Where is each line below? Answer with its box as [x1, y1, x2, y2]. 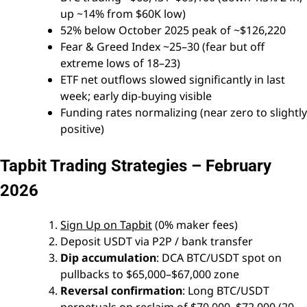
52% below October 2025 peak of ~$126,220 [60, 23, 286, 38]
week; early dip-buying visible [60, 88, 212, 104]
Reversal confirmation [60, 283, 182, 299]
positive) [60, 121, 104, 137]
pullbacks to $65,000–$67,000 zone [60, 267, 239, 282]
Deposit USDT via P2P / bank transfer [60, 234, 253, 249]
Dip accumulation [60, 250, 156, 266]
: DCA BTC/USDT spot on [156, 250, 282, 266]
